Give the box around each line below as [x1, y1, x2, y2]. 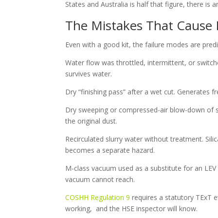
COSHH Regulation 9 [65, 192, 130, 202]
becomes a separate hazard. [65, 145, 155, 155]
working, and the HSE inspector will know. [65, 203, 198, 213]
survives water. [65, 69, 112, 78]
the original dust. [65, 116, 118, 126]
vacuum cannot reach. [65, 174, 135, 184]
